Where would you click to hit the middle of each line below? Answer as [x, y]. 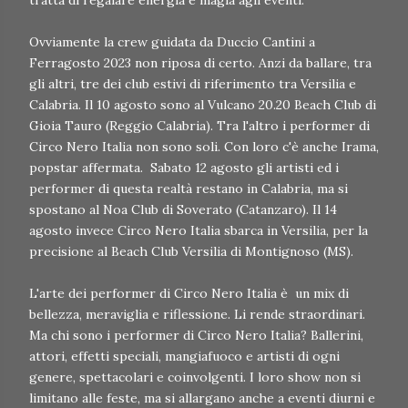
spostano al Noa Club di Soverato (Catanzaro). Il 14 [183, 210]
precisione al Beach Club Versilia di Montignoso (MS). [193, 252]
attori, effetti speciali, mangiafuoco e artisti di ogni [184, 357]
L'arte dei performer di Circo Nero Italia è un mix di [189, 294]
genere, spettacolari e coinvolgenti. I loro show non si [195, 377]
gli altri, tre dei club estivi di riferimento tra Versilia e [193, 84]
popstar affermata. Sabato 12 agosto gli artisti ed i [184, 168]
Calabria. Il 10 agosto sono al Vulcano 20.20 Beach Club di [203, 105]
